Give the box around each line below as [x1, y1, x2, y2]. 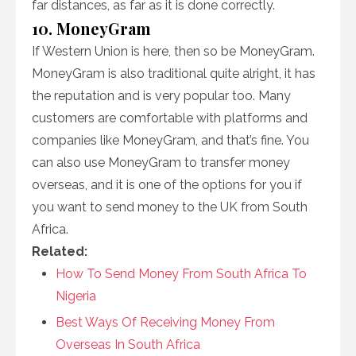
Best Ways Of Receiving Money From [56, 315, 275, 330]
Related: [32, 244, 87, 259]
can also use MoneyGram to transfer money [32, 155, 290, 170]
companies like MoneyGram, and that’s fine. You [32, 133, 309, 148]
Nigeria [56, 288, 96, 304]
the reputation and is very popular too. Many [32, 88, 291, 103]
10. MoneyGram [32, 17, 151, 39]
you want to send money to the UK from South [32, 199, 308, 215]
